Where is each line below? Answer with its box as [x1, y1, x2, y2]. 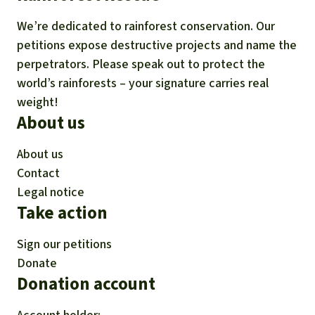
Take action [17, 201, 108, 225]
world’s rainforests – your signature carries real [17, 75, 269, 92]
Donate [17, 255, 57, 272]
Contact [17, 165, 60, 182]
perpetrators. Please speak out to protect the [17, 56, 265, 73]
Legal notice [17, 184, 84, 201]
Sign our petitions [17, 236, 112, 253]
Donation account [17, 272, 155, 296]
